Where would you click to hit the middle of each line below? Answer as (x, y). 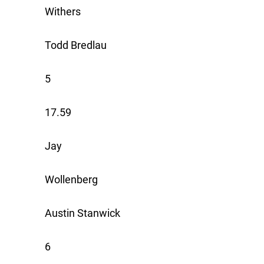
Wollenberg (71, 180)
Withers (63, 12)
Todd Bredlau (76, 45)
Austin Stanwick (82, 213)
